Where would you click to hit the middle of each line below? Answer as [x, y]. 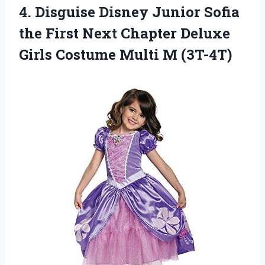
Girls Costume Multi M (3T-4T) [125, 55]
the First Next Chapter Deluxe [125, 33]
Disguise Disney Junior [118, 12]
